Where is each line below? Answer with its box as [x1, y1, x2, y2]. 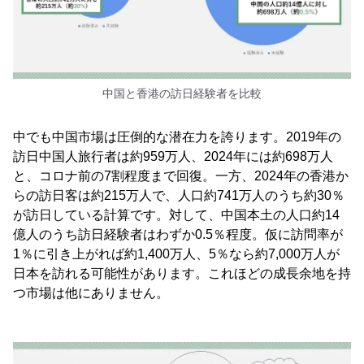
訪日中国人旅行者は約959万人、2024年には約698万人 [13, 149, 333, 163]
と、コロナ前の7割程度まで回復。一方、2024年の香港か [13, 168, 349, 183]
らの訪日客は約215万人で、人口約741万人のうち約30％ [13, 188, 344, 202]
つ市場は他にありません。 [13, 285, 169, 300]
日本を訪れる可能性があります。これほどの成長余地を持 [13, 266, 351, 280]
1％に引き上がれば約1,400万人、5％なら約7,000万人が [13, 246, 340, 261]
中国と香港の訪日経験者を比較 [102, 86, 262, 100]
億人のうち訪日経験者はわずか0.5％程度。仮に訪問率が [13, 227, 343, 241]
